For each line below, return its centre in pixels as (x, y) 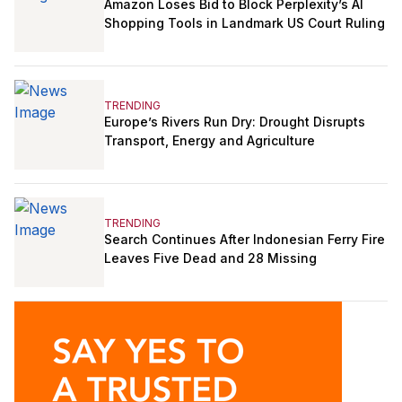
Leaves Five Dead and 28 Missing (210, 258)
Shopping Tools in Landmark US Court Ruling (245, 22)
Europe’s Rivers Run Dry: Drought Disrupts (235, 121)
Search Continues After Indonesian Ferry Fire (245, 239)
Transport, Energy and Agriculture (210, 140)
